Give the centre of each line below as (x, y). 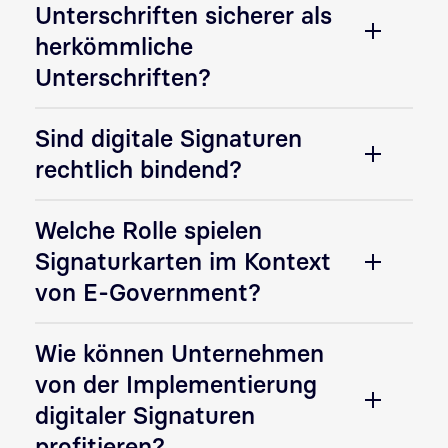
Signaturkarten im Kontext (183, 261)
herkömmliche (114, 46)
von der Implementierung (176, 384)
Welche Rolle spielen (148, 230)
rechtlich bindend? (138, 169)
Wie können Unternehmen (179, 353)
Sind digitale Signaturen (168, 138)
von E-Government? (148, 292)
